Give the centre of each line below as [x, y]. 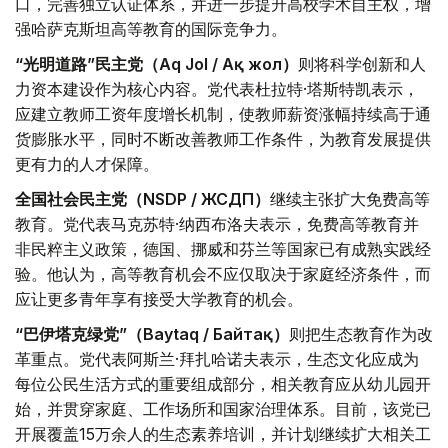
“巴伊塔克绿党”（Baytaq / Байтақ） [152, 334]
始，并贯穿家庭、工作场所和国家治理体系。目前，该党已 [223, 409]
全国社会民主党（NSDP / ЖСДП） [142, 199]
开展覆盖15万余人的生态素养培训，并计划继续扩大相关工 [223, 434]
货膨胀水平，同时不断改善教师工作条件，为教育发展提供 [223, 139]
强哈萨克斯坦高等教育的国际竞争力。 [151, 29]
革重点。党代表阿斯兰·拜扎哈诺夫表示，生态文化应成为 [217, 359]
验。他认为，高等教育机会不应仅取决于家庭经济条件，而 [223, 274]
